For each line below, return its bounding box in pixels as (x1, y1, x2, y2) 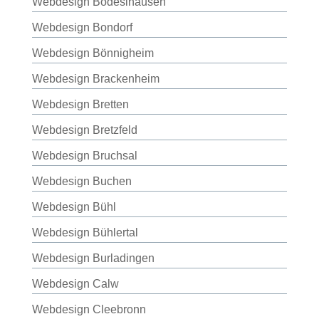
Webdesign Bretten (31, 98, 129, 110)
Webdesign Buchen (31, 175, 132, 187)
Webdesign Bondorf (31, 21, 132, 33)
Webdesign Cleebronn (31, 303, 146, 315)
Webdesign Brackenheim (31, 73, 159, 85)
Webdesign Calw (31, 278, 119, 290)
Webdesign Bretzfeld (31, 124, 137, 136)
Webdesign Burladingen (31, 252, 155, 264)
